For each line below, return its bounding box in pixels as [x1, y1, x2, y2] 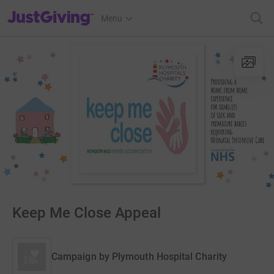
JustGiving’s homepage [7, 6, 95, 15]
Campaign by [51, 251, 109, 262]
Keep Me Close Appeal [12, 204, 161, 221]
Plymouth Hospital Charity [111, 251, 227, 262]
